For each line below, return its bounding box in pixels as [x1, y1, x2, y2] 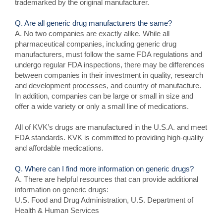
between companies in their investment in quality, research [15, 71, 203, 79]
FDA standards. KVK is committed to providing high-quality [15, 133, 204, 142]
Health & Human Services [15, 206, 99, 215]
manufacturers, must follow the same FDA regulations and [15, 50, 202, 58]
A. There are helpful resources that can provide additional [15, 175, 198, 183]
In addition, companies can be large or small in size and [15, 92, 193, 100]
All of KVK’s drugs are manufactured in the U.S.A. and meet [15, 123, 207, 131]
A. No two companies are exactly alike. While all [15, 29, 169, 38]
